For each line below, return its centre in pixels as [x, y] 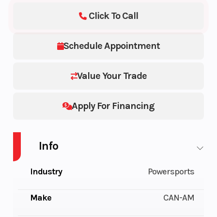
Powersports [171, 171]
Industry [46, 171]
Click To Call [113, 15]
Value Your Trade [112, 76]
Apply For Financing [113, 106]
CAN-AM [179, 197]
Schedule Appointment [112, 46]
